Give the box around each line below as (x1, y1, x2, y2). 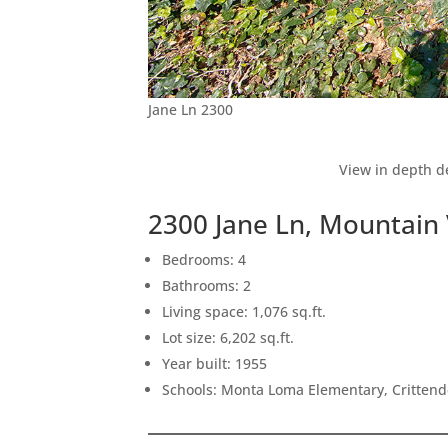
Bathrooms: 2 (162, 275, 252, 295)
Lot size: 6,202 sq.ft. (162, 327, 295, 347)
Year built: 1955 (162, 353, 268, 373)
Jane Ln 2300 (148, 99, 234, 119)
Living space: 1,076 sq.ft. (162, 301, 327, 321)
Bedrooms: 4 (162, 249, 247, 269)
